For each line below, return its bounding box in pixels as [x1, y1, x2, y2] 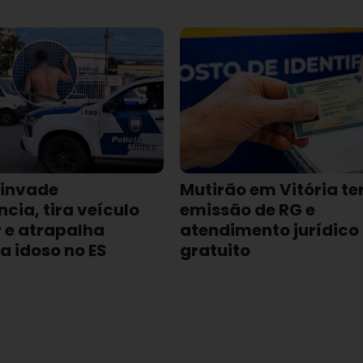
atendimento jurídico [179, 219, 359, 242]
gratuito [179, 239, 250, 263]
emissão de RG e [179, 199, 315, 222]
